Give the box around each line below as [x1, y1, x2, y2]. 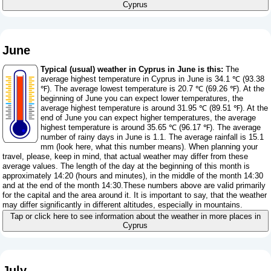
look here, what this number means [59, 142, 182, 151]
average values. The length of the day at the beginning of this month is [2, 161, 250, 171]
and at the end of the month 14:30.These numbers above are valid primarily [2, 180, 266, 190]
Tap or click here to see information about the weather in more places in [10, 211, 261, 221]
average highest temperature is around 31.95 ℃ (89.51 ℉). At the [41, 103, 269, 113]
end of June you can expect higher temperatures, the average [41, 113, 256, 122]
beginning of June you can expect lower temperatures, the [41, 93, 244, 103]
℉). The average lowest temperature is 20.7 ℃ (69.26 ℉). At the [41, 83, 265, 93]
